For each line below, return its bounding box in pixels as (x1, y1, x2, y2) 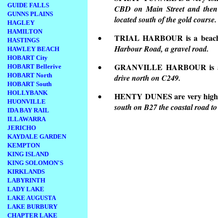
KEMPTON (7, 142, 40, 149)
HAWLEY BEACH (7, 45, 59, 53)
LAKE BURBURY (7, 203, 57, 210)
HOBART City (7, 54, 48, 61)
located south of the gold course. (114, 14, 217, 25)
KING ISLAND (7, 150, 49, 158)
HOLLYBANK (7, 89, 48, 96)
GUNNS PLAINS (7, 10, 53, 18)
